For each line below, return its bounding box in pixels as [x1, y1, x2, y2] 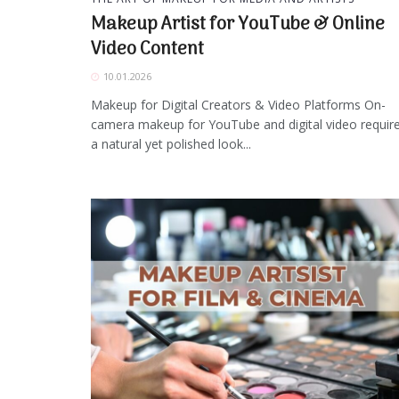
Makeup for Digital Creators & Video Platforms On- [91, 95, 386, 113]
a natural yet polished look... [91, 134, 251, 152]
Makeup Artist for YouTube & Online [91, 10, 385, 39]
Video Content [91, 35, 204, 64]
